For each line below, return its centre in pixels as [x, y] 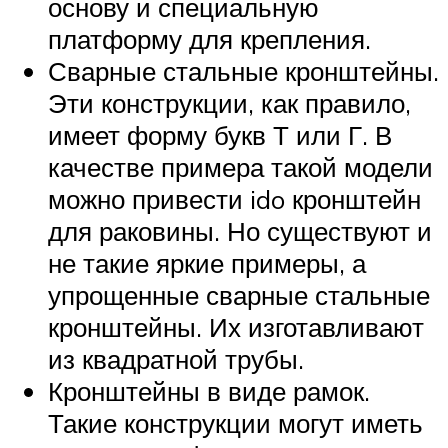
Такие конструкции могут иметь [235, 422]
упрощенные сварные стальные [239, 294]
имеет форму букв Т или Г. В [220, 134]
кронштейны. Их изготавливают [236, 326]
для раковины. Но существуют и [240, 230]
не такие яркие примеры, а [207, 262]
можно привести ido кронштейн [234, 198]
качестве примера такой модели [240, 166]
